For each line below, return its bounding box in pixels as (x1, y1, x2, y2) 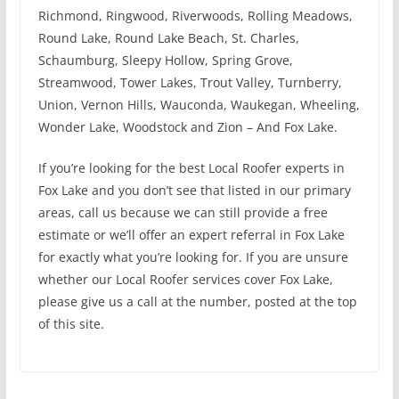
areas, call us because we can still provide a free (37, 203, 328, 221)
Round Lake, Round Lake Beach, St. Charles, (37, 28, 299, 46)
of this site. (37, 314, 104, 332)
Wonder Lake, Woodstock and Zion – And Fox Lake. (37, 118, 338, 135)
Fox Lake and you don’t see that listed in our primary (37, 181, 351, 199)
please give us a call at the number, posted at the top (37, 292, 357, 310)
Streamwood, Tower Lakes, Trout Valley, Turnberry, (37, 73, 342, 91)
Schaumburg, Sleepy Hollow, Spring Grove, (37, 51, 293, 69)
